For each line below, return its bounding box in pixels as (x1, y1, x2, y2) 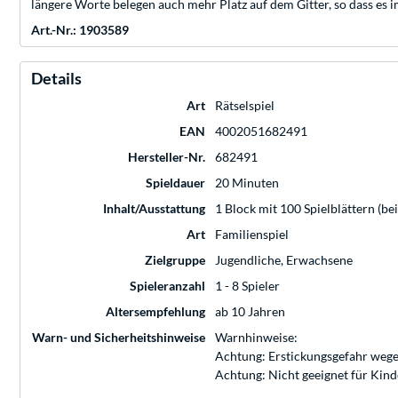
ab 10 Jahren (215, 304, 285, 320)
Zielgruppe (145, 252, 205, 268)
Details (31, 68, 82, 89)
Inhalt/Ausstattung (103, 201, 205, 217)
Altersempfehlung (106, 304, 205, 320)
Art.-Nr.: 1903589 (31, 22, 129, 38)
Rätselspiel (215, 98, 275, 114)
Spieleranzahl (130, 278, 205, 294)
